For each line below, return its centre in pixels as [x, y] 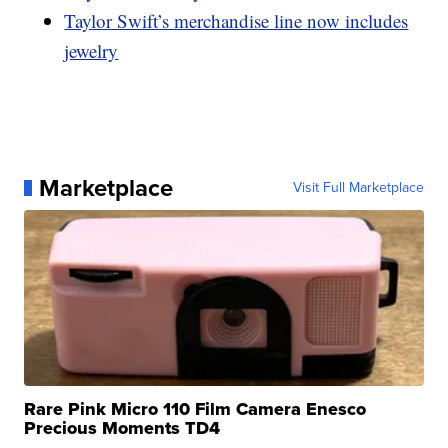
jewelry [91, 50]
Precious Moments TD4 [122, 427]
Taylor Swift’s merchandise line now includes [236, 20]
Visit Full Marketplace [358, 187]
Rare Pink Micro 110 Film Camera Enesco [195, 408]
